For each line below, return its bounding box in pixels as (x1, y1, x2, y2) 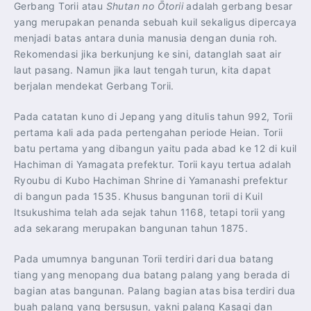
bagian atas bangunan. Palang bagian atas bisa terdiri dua (14, 285, 296, 297)
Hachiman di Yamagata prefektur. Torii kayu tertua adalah (14, 158, 292, 171)
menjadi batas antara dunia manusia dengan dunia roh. (14, 32, 278, 44)
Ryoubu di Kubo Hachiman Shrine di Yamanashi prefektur (14, 174, 288, 187)
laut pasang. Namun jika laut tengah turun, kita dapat (14, 64, 271, 76)
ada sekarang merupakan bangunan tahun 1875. (14, 222, 249, 235)
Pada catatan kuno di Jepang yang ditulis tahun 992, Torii (14, 110, 293, 123)
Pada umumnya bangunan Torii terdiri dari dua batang (14, 253, 274, 265)
